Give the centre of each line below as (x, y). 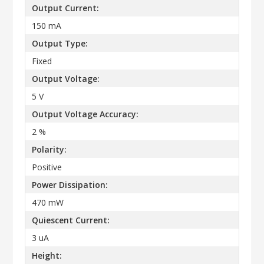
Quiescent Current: (70, 220)
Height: (47, 255)
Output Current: (65, 8)
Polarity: (49, 149)
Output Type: (60, 43)
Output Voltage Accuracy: (85, 114)
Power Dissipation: (70, 184)
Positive (47, 167)
